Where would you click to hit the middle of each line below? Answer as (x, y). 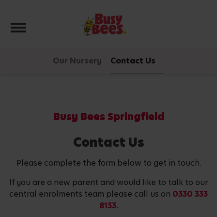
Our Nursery (77, 61)
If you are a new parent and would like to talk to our (108, 182)
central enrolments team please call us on (91, 194)
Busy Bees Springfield (108, 117)
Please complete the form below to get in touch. (108, 163)
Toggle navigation (62, 25)
